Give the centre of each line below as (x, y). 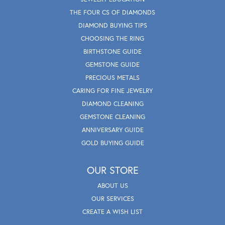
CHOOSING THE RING (113, 39)
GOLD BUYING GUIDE (113, 143)
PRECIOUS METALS (113, 78)
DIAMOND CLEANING (113, 104)
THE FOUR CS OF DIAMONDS (113, 13)
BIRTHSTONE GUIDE (113, 52)
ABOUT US (113, 186)
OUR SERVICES (113, 199)
